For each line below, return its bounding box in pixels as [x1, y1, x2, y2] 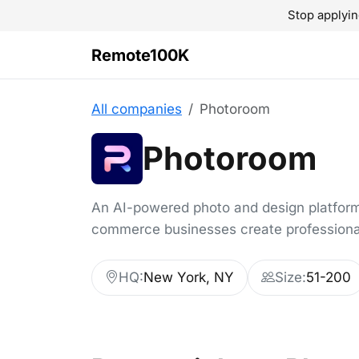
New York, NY [143, 269, 234, 285]
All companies [91, 101, 182, 117]
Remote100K [91, 45, 189, 65]
